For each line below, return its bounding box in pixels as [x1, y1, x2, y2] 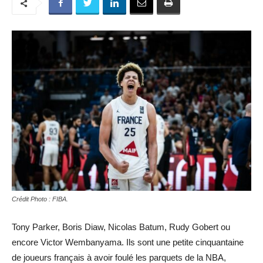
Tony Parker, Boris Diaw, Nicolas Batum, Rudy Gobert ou [12, 221, 230, 232]
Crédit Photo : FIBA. [12, 195, 68, 203]
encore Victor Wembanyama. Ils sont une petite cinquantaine [12, 237, 244, 247]
